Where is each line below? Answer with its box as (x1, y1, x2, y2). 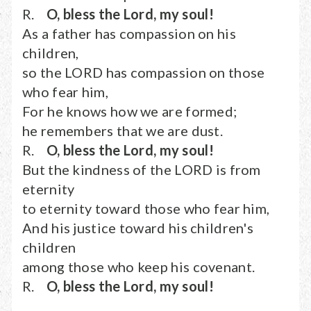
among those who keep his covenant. (22, 258, 255, 275)
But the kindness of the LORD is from (22, 161, 261, 178)
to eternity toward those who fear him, (22, 200, 270, 217)
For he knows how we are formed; (22, 103, 237, 119)
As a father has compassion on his (22, 25, 236, 42)
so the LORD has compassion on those (22, 64, 265, 81)
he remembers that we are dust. (22, 122, 223, 139)
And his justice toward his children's (22, 219, 254, 236)
